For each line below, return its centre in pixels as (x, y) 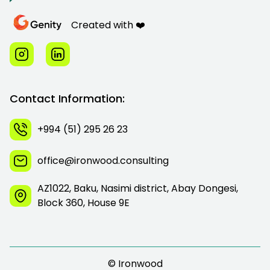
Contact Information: (67, 98)
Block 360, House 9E (83, 202)
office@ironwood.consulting (103, 160)
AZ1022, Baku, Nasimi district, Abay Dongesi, (138, 188)
